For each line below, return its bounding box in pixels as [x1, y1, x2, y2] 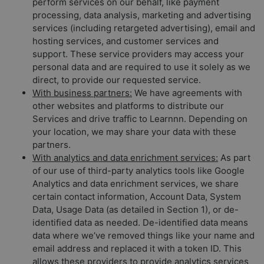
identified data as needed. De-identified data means [32, 216, 248, 228]
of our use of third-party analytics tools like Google [32, 164, 245, 176]
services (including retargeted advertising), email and [32, 22, 255, 34]
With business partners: [32, 87, 132, 98]
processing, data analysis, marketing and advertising [32, 9, 251, 21]
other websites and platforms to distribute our [32, 100, 224, 111]
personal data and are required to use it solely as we [32, 61, 250, 72]
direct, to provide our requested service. [32, 74, 201, 85]
